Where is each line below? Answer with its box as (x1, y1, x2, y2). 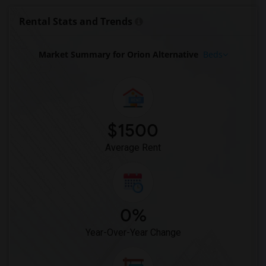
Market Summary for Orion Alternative (38, 49, 198, 60)
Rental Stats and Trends (19, 15, 132, 28)
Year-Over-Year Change (85, 227, 181, 238)
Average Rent (105, 142, 161, 153)
